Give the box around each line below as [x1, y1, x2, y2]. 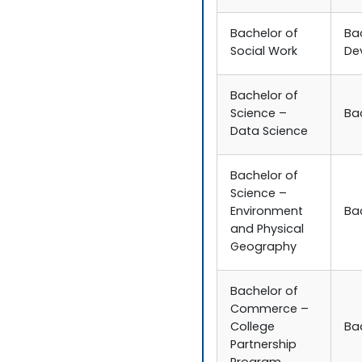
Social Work [230, 43, 298, 62]
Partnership [230, 336, 297, 356]
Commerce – [230, 301, 309, 320]
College [230, 318, 276, 338]
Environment [230, 203, 304, 222]
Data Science [230, 123, 309, 142]
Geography [230, 238, 297, 258]
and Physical [230, 221, 305, 240]
